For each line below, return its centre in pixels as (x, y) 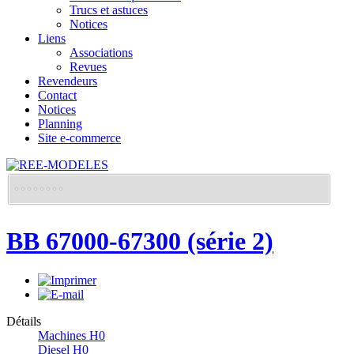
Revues (88, 67)
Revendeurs (68, 81)
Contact (57, 95)
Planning (60, 124)
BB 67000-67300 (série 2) (140, 241)
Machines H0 (72, 335)
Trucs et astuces (109, 10)
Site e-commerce (79, 138)
